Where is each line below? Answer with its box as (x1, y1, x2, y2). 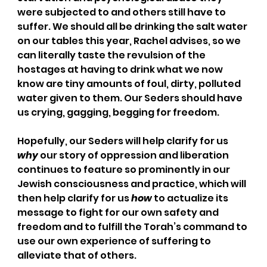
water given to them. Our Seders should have (17, 91, 244, 105)
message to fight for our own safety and (17, 205, 221, 219)
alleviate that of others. (17, 248, 136, 262)
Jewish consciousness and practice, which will (17, 176, 248, 191)
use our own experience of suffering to (17, 234, 213, 248)
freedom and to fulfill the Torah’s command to (17, 219, 249, 234)
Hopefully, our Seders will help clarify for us (17, 133, 230, 148)
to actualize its (151, 191, 230, 205)
